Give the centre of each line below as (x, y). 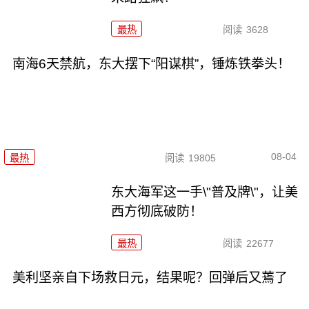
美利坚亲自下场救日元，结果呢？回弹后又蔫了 (150, 277)
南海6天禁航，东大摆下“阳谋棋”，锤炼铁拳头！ (151, 64)
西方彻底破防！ (157, 211)
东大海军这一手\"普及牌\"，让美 (205, 192)
